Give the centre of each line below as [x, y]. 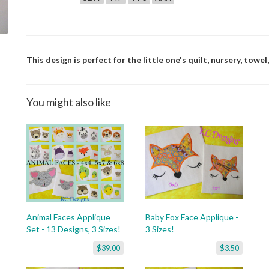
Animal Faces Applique [68, 217]
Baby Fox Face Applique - [192, 217]
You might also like [69, 102]
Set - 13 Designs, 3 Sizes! [74, 229]
